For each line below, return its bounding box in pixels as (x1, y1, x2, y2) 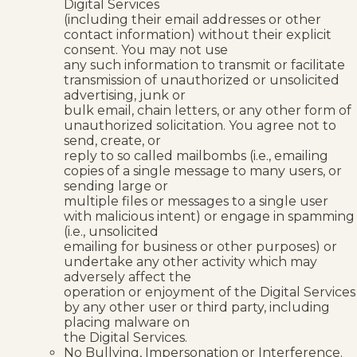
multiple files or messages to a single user (64, 193, 328, 209)
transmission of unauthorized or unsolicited (64, 72, 339, 88)
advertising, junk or (64, 87, 186, 103)
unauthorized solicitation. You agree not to (64, 117, 336, 133)
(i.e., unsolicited (64, 223, 159, 239)
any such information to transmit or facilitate (64, 57, 345, 73)
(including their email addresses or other (64, 11, 321, 27)
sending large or (64, 178, 168, 194)
